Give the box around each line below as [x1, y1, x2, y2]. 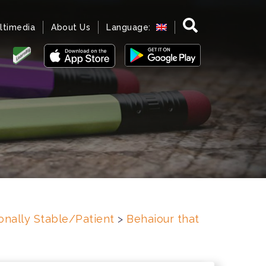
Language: [106, 23, 153, 32]
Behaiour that [126, 213, 199, 225]
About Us [51, 23, 90, 32]
